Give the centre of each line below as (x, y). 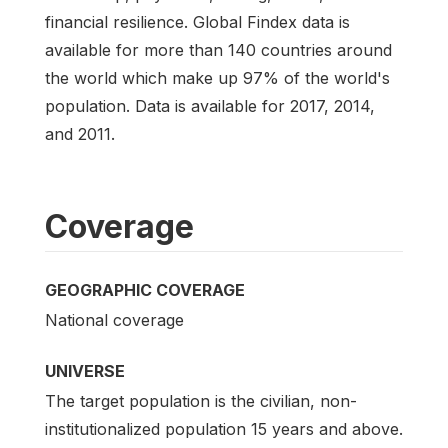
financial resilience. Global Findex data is (197, 22)
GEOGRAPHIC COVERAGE (145, 290)
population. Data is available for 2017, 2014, (210, 106)
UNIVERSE (85, 371)
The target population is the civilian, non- (201, 401)
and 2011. (80, 134)
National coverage (114, 320)
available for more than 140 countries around (218, 50)
